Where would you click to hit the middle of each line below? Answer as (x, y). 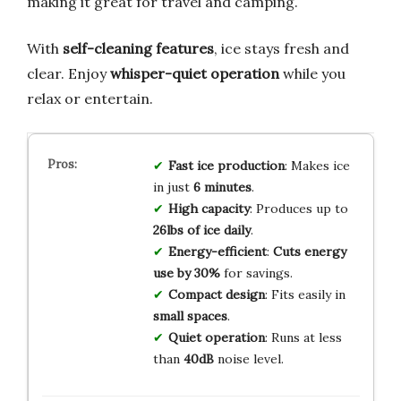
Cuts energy (309, 251)
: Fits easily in (305, 294)
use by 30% (186, 273)
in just (173, 187)
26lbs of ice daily (201, 230)
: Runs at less (303, 337)
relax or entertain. (90, 98)
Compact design (216, 294)
